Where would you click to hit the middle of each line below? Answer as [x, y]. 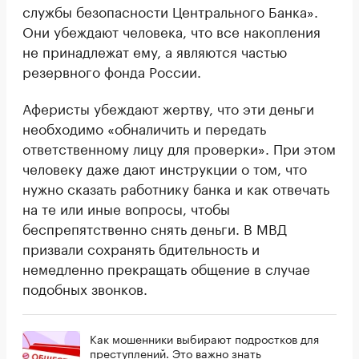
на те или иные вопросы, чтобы [126, 208]
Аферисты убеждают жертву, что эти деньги [168, 107]
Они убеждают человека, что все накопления [171, 30]
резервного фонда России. [112, 71]
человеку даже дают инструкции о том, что [165, 167]
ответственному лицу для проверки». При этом [179, 147]
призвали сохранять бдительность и [141, 248]
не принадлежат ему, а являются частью [155, 50]
